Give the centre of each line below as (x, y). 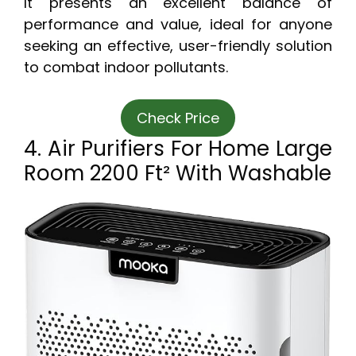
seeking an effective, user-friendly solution (178, 46)
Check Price (178, 118)
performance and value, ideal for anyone (178, 25)
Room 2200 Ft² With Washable (178, 174)
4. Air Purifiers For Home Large (178, 149)
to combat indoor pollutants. (126, 68)
